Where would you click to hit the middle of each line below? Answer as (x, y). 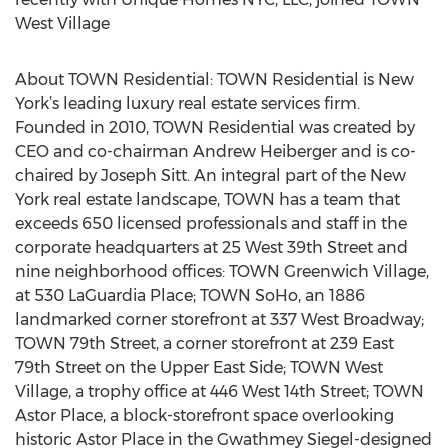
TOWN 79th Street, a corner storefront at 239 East (204, 343)
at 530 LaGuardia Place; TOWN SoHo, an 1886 (190, 295)
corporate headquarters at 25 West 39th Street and (211, 247)
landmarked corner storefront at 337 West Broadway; (219, 319)
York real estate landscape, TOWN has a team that (207, 199)
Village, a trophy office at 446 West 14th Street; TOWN (219, 391)
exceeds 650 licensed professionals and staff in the (211, 223)
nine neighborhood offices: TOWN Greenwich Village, (222, 271)
